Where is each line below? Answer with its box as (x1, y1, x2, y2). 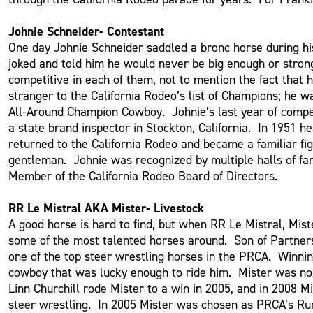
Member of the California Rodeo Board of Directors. (8, 168, 282, 183)
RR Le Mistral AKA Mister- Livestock (8, 199, 205, 216)
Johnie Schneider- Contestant (8, 22, 165, 39)
